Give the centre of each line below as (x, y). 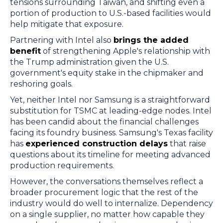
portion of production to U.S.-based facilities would (111, 13)
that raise (187, 144)
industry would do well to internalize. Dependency (111, 203)
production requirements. (64, 166)
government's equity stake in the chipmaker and (107, 73)
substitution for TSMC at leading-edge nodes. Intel (111, 111)
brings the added (151, 40)
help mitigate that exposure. (69, 24)
